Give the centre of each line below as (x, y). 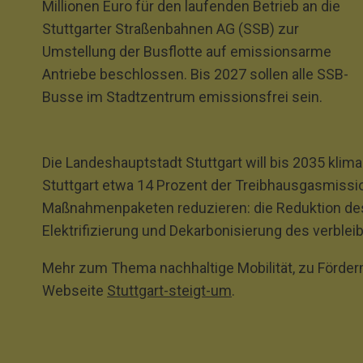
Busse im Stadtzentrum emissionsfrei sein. (182, 97)
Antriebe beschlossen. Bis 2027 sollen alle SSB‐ (195, 74)
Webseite (75, 290)
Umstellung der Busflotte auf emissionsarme (187, 51)
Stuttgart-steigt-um (169, 290)
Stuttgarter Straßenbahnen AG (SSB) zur (171, 29)
